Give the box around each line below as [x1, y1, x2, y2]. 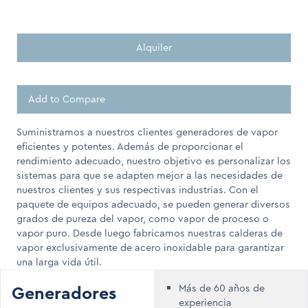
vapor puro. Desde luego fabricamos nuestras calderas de [16, 226, 283, 241]
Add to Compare [28, 92, 105, 107]
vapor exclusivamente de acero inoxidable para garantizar [16, 241, 284, 255]
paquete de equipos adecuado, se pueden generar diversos [16, 197, 290, 212]
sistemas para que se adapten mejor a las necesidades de [16, 168, 283, 183]
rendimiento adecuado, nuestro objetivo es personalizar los [16, 154, 291, 168]
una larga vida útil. [16, 255, 102, 269]
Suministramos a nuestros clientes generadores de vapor [16, 125, 278, 140]
